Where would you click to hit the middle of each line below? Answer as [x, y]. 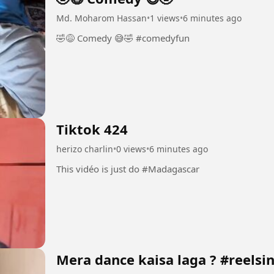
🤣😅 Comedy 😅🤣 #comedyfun [163, 38]
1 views [165, 18]
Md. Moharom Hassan [102, 18]
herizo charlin [85, 149]
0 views [131, 149]
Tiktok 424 [92, 129]
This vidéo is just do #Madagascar [171, 168]
